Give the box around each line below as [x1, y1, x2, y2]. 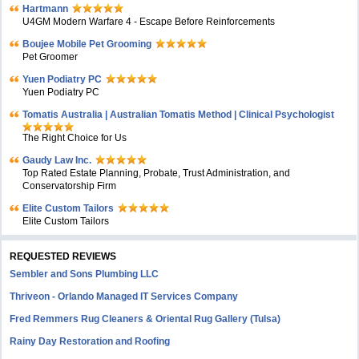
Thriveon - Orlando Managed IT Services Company [10, 291, 239, 302]
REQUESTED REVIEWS [10, 251, 117, 262]
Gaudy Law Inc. [22, 155, 92, 166]
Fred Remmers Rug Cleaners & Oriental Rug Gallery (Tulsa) [10, 313, 281, 325]
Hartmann [22, 3, 69, 14]
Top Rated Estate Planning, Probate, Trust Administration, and [22, 167, 291, 179]
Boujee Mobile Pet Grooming [22, 38, 152, 50]
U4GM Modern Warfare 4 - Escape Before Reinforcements [22, 16, 276, 27]
